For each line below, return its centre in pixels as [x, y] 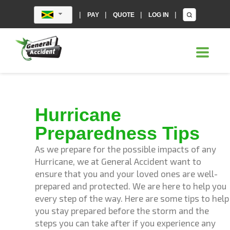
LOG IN [160, 15]
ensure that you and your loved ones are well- [126, 174]
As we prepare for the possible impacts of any [126, 149]
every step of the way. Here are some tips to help [132, 198]
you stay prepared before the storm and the [122, 210]
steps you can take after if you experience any [125, 223]
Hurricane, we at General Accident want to [118, 161]
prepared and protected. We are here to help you [131, 186]
